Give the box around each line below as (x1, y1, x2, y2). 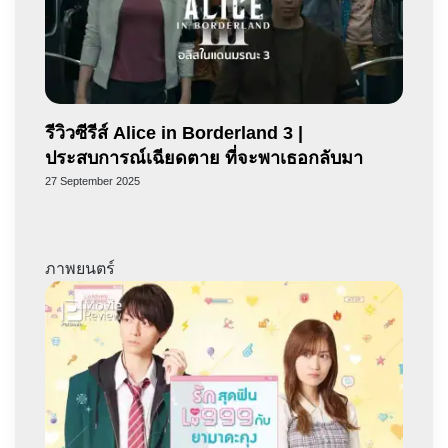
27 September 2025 (45, 175, 140, 188)
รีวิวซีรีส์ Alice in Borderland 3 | (45, 123, 303, 144)
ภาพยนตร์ (45, 260, 115, 278)
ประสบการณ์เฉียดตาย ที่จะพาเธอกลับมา (45, 148, 363, 169)
